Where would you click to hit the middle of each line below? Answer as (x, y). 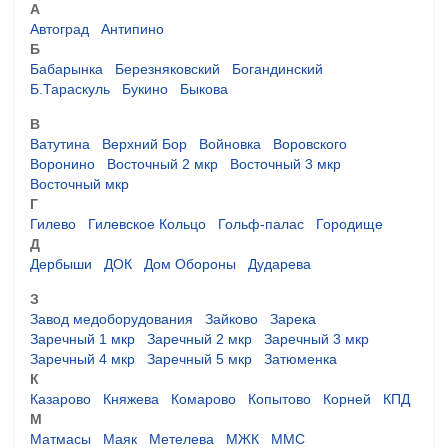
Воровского (310, 143)
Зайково (231, 318)
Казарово (60, 398)
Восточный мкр (79, 183)
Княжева (131, 398)
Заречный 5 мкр (199, 358)
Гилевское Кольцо (147, 223)
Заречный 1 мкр (82, 338)
